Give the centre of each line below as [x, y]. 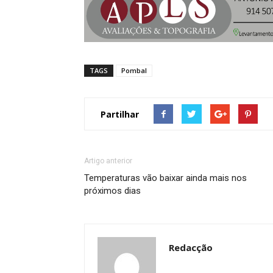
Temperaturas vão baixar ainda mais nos [165, 178]
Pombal [134, 70]
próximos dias [112, 191]
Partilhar [120, 114]
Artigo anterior [108, 161]
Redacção [191, 247]
